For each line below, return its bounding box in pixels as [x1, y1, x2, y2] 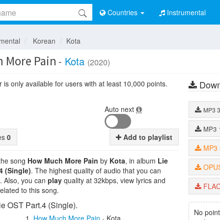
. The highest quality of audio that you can [31, 165, 161, 175]
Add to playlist [121, 132, 172, 142]
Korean [33, 36, 55, 46]
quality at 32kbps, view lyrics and [62, 175, 165, 185]
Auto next [105, 104, 137, 114]
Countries [108, 7, 137, 17]
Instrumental [167, 7, 206, 17]
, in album [125, 156, 158, 165]
